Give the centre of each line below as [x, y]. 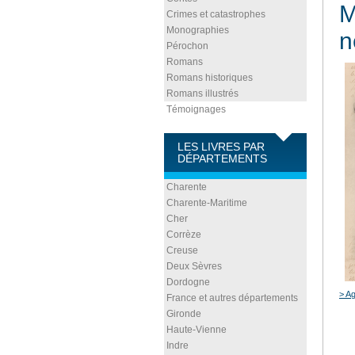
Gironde [184, 314]
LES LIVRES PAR [221, 147]
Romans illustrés [202, 94]
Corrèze [184, 235]
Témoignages [196, 109]
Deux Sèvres [194, 266]
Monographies [198, 30]
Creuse [182, 250]
